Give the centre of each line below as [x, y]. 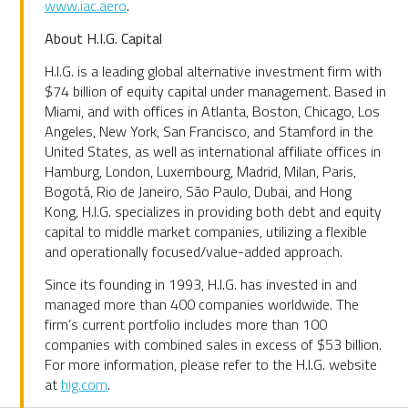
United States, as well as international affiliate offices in [212, 152]
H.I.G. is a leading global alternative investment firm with [213, 71]
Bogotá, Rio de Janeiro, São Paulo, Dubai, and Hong [198, 192]
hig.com [84, 385]
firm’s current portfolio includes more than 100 [185, 325]
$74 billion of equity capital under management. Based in [215, 92]
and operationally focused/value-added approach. [193, 252]
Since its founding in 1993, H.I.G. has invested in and [200, 285]
